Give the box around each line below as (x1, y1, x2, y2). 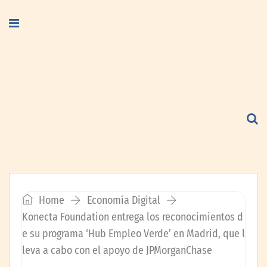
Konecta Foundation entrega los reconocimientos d (22, 210, 243, 223)
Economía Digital (87, 194, 160, 207)
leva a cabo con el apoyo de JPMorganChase (22, 244, 212, 257)
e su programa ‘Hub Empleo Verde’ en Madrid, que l (22, 227, 245, 240)
